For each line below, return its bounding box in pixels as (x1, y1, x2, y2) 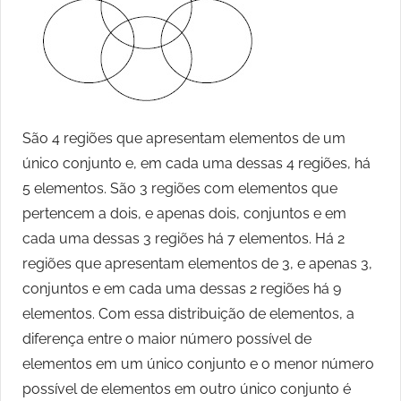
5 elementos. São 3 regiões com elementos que (22, 180, 337, 198)
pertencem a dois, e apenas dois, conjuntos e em (22, 205, 346, 223)
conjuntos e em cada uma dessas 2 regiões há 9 (22, 280, 341, 298)
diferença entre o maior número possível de (22, 330, 311, 348)
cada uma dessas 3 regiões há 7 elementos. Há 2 (22, 230, 345, 248)
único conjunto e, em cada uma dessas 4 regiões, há (22, 155, 371, 173)
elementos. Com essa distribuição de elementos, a (22, 305, 354, 323)
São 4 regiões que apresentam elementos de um (22, 130, 346, 148)
